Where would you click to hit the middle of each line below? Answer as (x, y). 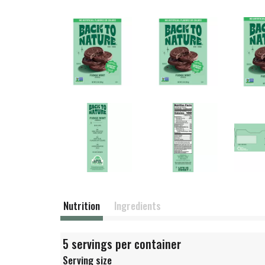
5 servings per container (122, 244)
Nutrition (82, 206)
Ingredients (138, 206)
